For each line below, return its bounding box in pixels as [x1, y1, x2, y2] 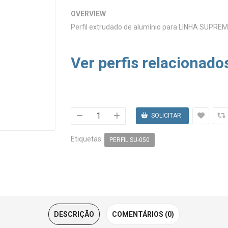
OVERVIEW [71, 10, 106, 18]
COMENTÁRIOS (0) [112, 210, 174, 218]
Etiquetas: [71, 135, 104, 144]
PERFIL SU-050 [109, 136, 150, 144]
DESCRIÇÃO [54, 210, 94, 218]
